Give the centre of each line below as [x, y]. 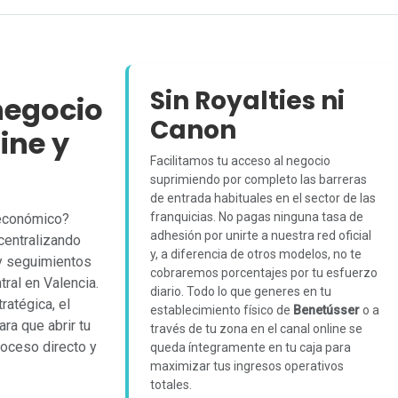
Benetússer [326, 310]
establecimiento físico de [222, 310]
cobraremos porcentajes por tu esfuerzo [264, 273]
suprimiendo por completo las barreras [259, 179]
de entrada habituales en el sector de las [263, 198]
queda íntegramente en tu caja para [251, 347]
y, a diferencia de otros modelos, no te [256, 254]
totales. [171, 385]
